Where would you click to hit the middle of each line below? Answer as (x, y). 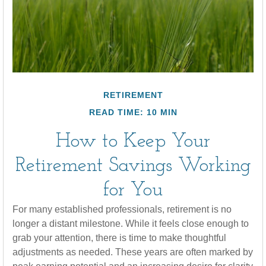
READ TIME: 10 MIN (133, 112)
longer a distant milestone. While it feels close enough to (131, 224)
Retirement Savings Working (133, 166)
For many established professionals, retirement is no (122, 209)
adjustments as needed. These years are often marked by (133, 252)
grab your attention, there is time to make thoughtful (119, 238)
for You (133, 190)
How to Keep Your (133, 142)
